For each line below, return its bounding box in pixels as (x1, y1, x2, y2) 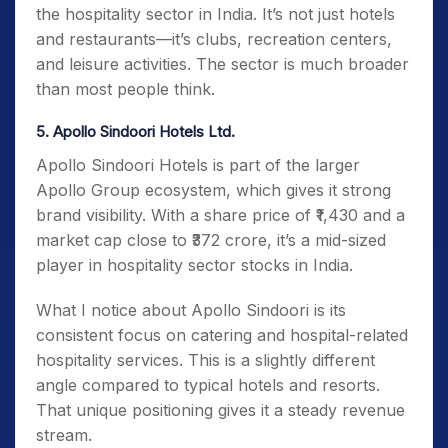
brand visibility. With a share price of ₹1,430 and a (36, 205, 405, 225)
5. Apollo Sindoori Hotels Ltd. (36, 122, 235, 141)
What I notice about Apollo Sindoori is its (36, 300, 346, 320)
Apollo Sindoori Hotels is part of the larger (36, 155, 360, 175)
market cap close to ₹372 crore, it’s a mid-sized (36, 230, 386, 250)
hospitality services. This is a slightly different (36, 350, 375, 370)
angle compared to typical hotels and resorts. (36, 375, 380, 395)
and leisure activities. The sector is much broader (36, 54, 409, 74)
